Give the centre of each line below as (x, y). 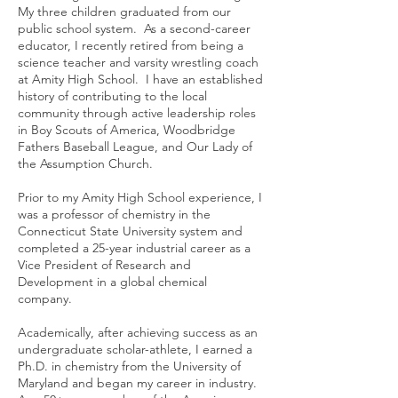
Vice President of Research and (104, 265)
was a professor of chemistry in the (114, 214)
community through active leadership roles (137, 113)
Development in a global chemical (112, 282)
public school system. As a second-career (134, 28)
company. (50, 298)
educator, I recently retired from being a (131, 45)
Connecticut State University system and (130, 231)
